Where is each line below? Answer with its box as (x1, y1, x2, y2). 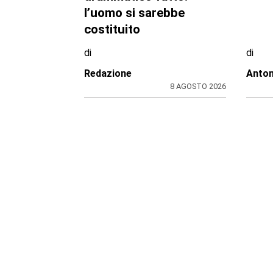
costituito (83, 21, 140, 37)
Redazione (83, 67, 132, 79)
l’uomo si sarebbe (83, 5, 185, 20)
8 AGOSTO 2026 (169, 81, 226, 91)
